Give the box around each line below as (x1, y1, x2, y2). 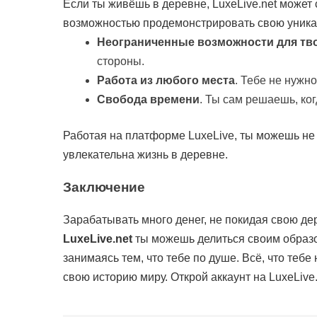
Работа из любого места (97, 74, 235, 86)
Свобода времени (97, 93, 200, 105)
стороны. (97, 54, 144, 67)
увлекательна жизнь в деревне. (63, 148, 228, 161)
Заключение (63, 179, 145, 195)
